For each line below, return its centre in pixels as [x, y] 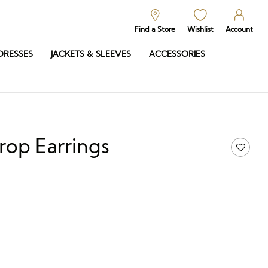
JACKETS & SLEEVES [91, 54]
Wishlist [200, 29]
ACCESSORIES [177, 54]
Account [239, 29]
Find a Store [155, 29]
